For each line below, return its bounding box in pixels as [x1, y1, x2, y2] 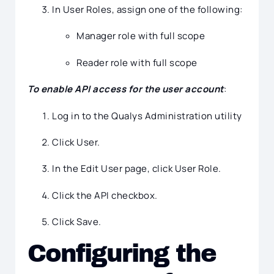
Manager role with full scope [76, 29, 205, 43]
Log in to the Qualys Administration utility [52, 109, 242, 122]
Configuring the [28, 240, 216, 267]
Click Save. [52, 215, 102, 229]
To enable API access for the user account [28, 83, 224, 96]
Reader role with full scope [76, 56, 198, 69]
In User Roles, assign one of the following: [52, 2, 243, 16]
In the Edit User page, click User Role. [52, 162, 221, 176]
